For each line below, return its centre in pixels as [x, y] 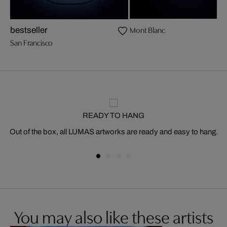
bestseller [29, 30]
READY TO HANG [113, 115]
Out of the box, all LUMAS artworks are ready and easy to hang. [113, 131]
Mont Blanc [147, 29]
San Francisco [32, 42]
